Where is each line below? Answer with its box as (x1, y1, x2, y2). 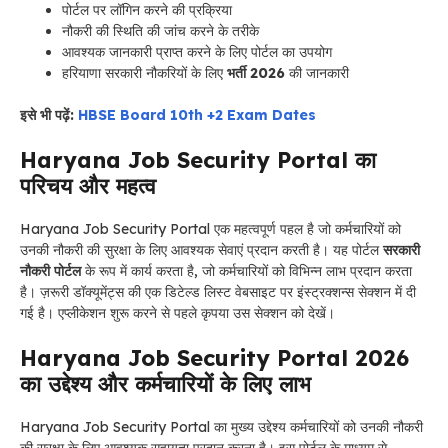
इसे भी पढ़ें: (20, 105, 78, 124)
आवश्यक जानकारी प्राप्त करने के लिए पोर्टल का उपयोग (62, 42, 332, 61)
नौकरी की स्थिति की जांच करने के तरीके (62, 21, 259, 40)
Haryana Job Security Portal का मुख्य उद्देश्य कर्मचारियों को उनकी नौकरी (20, 417, 423, 436)
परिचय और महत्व (20, 171, 156, 200)
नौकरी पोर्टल (20, 261, 81, 280)
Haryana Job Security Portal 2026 (20, 343, 409, 372)
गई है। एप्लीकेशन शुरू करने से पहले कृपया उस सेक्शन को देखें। (20, 303, 335, 322)
